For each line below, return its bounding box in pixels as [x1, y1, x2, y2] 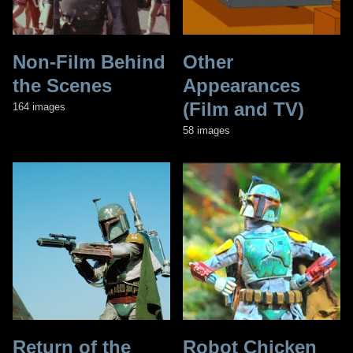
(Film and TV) [183, 98, 304, 120]
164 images [13, 100, 65, 113]
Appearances [183, 74, 300, 96]
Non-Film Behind [13, 50, 165, 72]
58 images [183, 124, 230, 136]
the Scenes [13, 74, 112, 96]
